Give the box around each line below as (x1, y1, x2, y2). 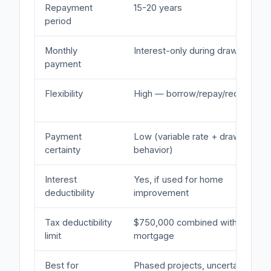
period (45, 15, 71, 27)
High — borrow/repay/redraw (134, 88, 254, 99)
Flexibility (45, 88, 83, 99)
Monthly (45, 45, 77, 56)
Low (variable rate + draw (134, 131, 240, 142)
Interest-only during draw (134, 45, 238, 56)
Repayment (45, 2, 93, 13)
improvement (134, 187, 189, 198)
